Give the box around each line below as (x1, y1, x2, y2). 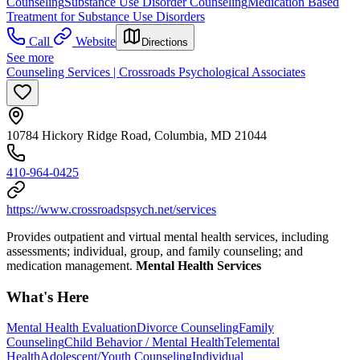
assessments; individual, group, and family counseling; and (6, 243, 303, 258)
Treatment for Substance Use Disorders (6, 9, 205, 23)
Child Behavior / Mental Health (64, 335, 224, 350)
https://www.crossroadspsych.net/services (6, 202, 216, 216)
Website (76, 34, 116, 48)
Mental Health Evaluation (6, 321, 137, 335)
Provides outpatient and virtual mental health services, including (6, 229, 329, 243)
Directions (141, 35, 188, 48)
